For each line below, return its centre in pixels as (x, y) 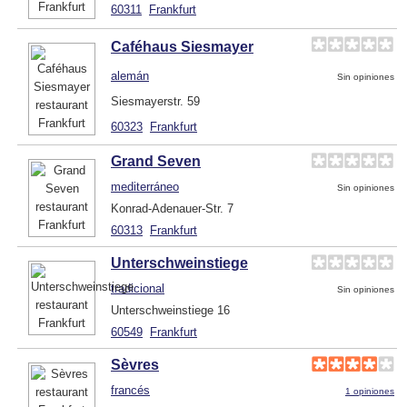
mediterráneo (145, 186)
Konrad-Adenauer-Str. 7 (172, 208)
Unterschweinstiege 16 (170, 310)
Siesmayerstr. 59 (155, 101)
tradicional (138, 288)
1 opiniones (370, 391)
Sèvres (135, 364)
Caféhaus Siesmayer (182, 46)
